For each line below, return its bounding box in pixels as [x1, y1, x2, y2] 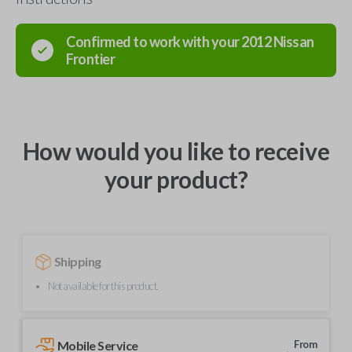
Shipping [53, 254, 101, 269]
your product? [104, 165, 248, 193]
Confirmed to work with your [66, 33, 241, 50]
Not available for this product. [48, 279, 159, 292]
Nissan [273, 33, 314, 50]
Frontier [66, 50, 115, 68]
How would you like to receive [22, 137, 330, 165]
